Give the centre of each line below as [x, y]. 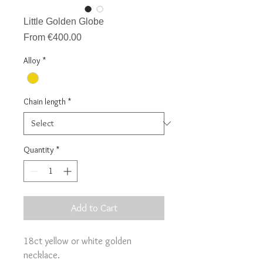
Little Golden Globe [64, 21]
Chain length [45, 101]
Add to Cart [94, 208]
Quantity [39, 149]
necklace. [42, 255]
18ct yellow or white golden [77, 241]
